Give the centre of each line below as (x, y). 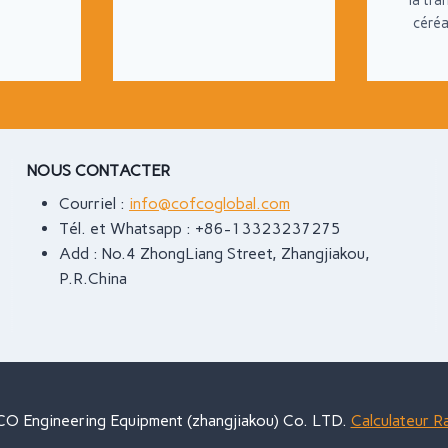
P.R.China (93, 279)
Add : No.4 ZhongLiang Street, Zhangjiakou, (214, 254)
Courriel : (94, 204)
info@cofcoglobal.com (209, 204)
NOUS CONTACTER (98, 171)
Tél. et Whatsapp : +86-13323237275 (200, 229)
